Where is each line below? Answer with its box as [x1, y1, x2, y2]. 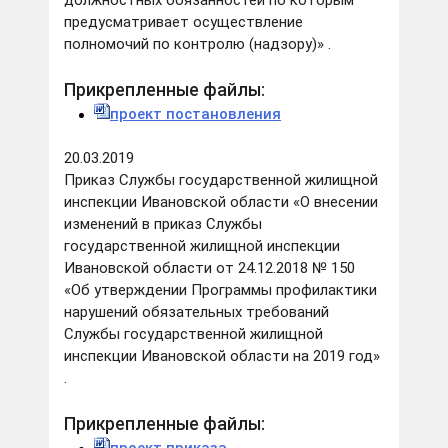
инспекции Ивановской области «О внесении [64, 193, 378, 212]
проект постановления [110, 105, 281, 124]
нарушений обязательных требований [64, 303, 329, 322]
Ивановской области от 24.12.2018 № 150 [64, 259, 355, 278]
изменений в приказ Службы [64, 215, 262, 234]
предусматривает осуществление [64, 13, 303, 32]
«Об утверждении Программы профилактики [64, 281, 377, 300]
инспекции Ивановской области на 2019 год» [64, 347, 380, 366]
